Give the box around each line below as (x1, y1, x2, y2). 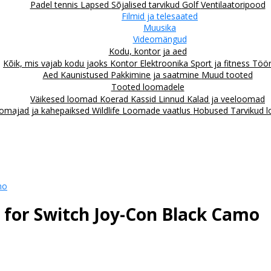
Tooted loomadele (111, 80, 184, 93)
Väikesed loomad (30, 93, 100, 105)
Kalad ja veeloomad (187, 93, 265, 105)
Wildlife (91, 104, 122, 116)
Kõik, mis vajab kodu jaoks (3, 57, 110, 69)
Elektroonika (140, 57, 191, 69)
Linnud (158, 93, 187, 105)
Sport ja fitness (191, 57, 252, 69)
